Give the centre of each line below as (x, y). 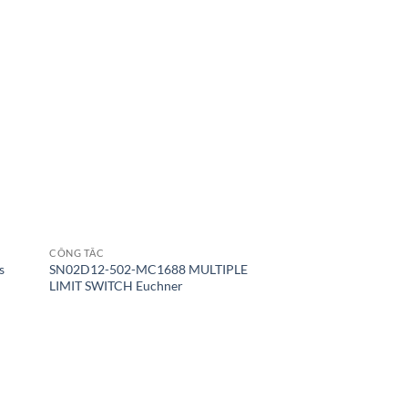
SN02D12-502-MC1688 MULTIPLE (149, 269)
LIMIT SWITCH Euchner (117, 285)
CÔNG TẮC (77, 252)
